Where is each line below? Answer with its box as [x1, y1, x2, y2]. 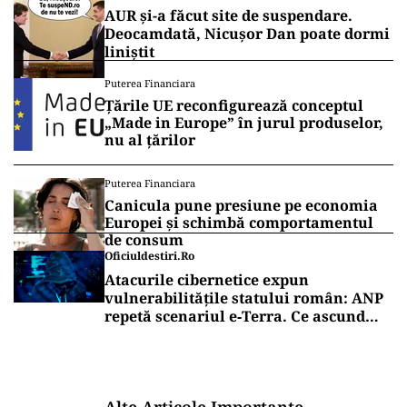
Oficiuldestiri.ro [104, 248, 194, 264]
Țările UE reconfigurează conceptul [104, 95, 363, 116]
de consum [104, 230, 184, 251]
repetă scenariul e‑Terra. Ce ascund [104, 306, 365, 327]
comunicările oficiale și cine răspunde [104, 324, 387, 345]
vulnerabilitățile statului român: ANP [104, 288, 383, 309]
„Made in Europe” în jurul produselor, [104, 113, 383, 134]
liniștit [104, 42, 154, 63]
